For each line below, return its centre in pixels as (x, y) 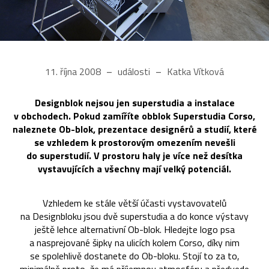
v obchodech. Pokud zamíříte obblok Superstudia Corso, (134, 116)
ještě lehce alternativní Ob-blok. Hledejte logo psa (134, 230)
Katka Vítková (194, 72)
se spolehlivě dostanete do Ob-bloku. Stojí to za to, (134, 256)
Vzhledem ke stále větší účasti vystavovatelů (134, 203)
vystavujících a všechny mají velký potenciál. (134, 169)
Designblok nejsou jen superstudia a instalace (134, 103)
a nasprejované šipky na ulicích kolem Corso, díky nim (134, 243)
